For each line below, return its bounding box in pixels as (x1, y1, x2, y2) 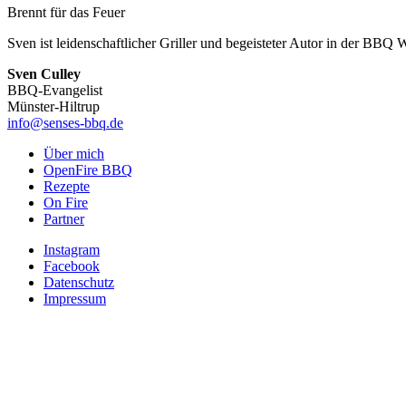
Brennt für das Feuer (7, 5, 125, 21)
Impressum (43, 291, 106, 307)
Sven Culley (7, 66, 81, 82)
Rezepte (43, 179, 90, 195)
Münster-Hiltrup (7, 99, 100, 115)
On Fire (43, 195, 88, 211)
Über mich (43, 146, 104, 162)
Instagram (43, 242, 100, 258)
